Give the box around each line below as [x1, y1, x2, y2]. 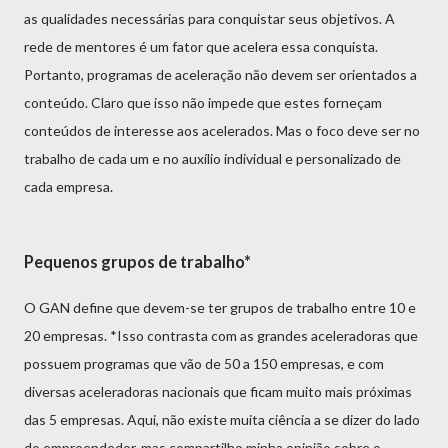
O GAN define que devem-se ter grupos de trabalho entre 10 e [24, 299, 416, 316]
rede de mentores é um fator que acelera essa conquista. [24, 38, 378, 56]
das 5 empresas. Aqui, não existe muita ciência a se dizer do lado [24, 411, 420, 428]
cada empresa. [24, 178, 113, 196]
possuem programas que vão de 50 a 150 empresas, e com [24, 355, 384, 372]
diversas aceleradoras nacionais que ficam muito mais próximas [24, 383, 412, 400]
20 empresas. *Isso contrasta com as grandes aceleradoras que [24, 327, 418, 344]
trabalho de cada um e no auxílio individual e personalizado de [24, 150, 401, 168]
